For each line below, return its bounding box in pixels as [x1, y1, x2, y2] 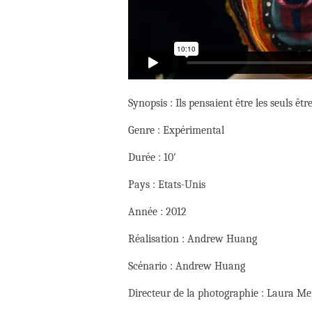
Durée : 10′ [128, 151, 176, 164]
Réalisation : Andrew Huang [128, 233, 257, 246]
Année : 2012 [128, 205, 187, 219]
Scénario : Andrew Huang [128, 260, 245, 273]
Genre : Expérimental [128, 124, 224, 137]
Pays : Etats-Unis [128, 178, 205, 192]
